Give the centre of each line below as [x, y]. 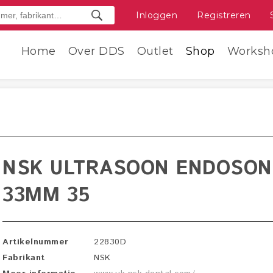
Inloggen [157, 15]
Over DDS [96, 51]
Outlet [155, 51]
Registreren [224, 15]
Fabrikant [24, 258]
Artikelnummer [36, 242]
